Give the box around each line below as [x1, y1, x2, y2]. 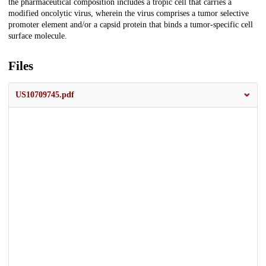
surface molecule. [8, 31, 67, 41]
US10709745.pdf [15, 90, 74, 100]
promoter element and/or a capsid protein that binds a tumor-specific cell [8, 20, 253, 30]
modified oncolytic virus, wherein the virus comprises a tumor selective [8, 9, 249, 18]
